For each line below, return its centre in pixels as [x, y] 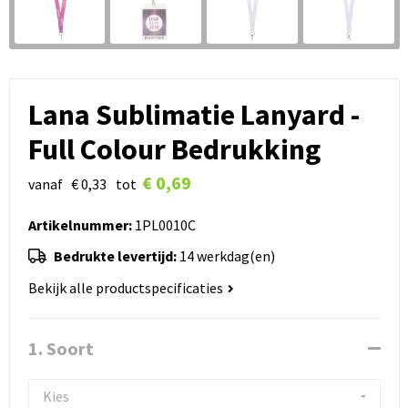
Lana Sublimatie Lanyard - [194, 114]
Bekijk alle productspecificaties [127, 287]
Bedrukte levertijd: [116, 255]
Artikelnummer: [80, 224]
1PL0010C [163, 224]
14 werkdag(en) [227, 255]
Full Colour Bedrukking [174, 149]
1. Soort [61, 348]
